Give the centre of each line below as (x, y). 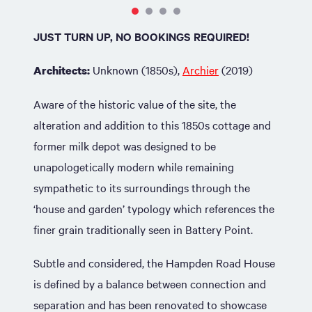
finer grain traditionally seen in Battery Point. (143, 229)
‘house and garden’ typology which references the (154, 208)
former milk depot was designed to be (125, 146)
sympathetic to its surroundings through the (142, 187)
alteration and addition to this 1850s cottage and (152, 125)
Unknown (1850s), (138, 70)
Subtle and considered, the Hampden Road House (154, 263)
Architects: (62, 70)
